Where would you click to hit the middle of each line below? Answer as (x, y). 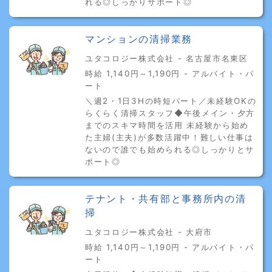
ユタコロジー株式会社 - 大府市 (149, 232)
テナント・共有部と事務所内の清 (166, 199)
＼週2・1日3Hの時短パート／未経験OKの (171, 100)
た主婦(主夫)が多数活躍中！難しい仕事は (169, 137)
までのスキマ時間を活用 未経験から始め (167, 125)
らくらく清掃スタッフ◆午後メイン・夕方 (170, 113)
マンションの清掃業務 (139, 39)
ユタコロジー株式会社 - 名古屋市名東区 (167, 58)
